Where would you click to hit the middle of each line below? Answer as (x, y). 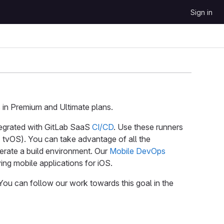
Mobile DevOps (137, 151)
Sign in (201, 12)
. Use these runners (148, 127)
